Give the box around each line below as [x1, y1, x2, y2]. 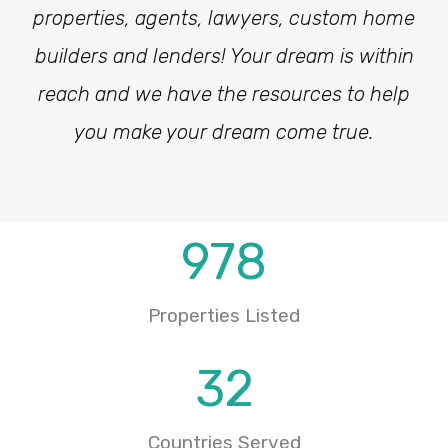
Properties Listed [148, 304, 300, 327]
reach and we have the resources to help [38, 82, 410, 106]
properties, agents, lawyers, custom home [33, 6, 415, 30]
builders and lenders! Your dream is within [34, 44, 414, 68]
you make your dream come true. [74, 120, 374, 144]
